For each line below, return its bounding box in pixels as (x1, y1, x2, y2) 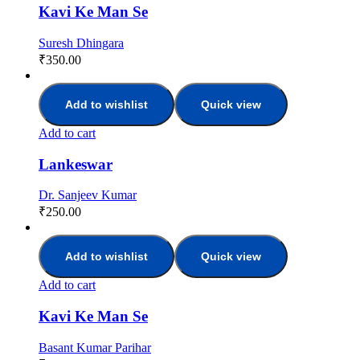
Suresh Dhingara (39, 36, 124, 50)
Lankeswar (39, 155, 112, 173)
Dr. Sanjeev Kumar (39, 188, 137, 202)
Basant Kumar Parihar (39, 340, 151, 354)
